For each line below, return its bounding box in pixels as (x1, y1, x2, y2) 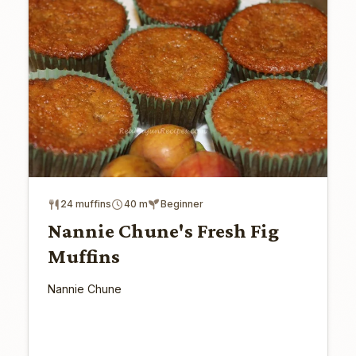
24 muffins (60, 198, 111, 211)
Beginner (160, 198, 203, 211)
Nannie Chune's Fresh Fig (47, 219, 279, 243)
